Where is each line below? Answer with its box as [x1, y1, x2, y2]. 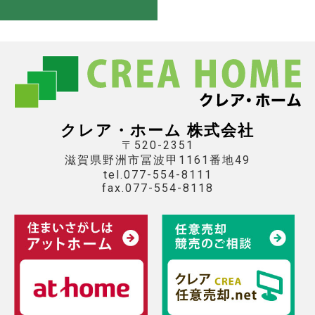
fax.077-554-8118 [101, 181, 214, 195]
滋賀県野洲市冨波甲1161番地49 [65, 153, 250, 167]
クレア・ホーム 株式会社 [60, 121, 255, 139]
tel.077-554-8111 [103, 167, 212, 181]
